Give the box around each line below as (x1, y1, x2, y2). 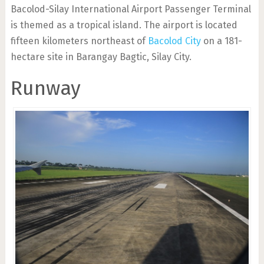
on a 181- (200, 35, 242, 47)
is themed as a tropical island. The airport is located (10, 19, 237, 31)
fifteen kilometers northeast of (10, 35, 148, 47)
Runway (10, 75, 81, 100)
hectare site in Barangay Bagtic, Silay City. (10, 51, 192, 62)
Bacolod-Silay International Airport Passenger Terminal (10, 3, 251, 15)
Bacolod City (147, 35, 201, 47)
